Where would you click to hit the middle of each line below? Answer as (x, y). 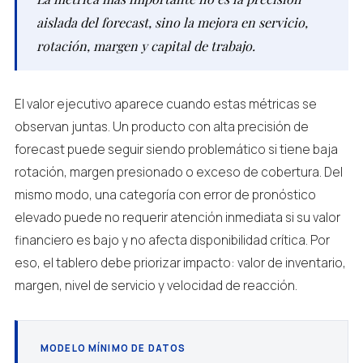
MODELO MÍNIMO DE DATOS (113, 348)
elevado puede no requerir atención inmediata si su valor (177, 218)
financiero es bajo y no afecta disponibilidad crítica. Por (172, 240)
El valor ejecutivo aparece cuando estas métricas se (165, 104)
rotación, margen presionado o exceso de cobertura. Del (178, 172)
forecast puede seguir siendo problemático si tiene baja (176, 149)
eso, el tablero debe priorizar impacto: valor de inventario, (180, 263)
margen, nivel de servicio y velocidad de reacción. (156, 286)
